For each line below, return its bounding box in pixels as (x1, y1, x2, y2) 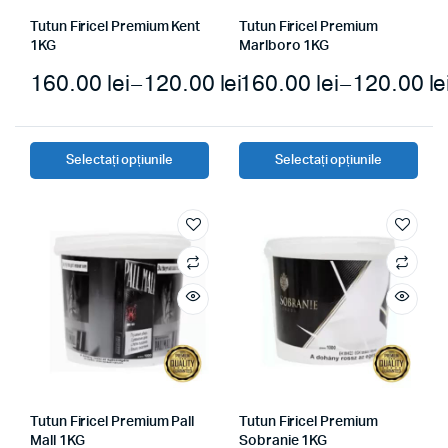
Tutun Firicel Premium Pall (30, 414, 195, 429)
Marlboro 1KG (239, 38, 330, 53)
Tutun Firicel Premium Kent (30, 19, 201, 34)
